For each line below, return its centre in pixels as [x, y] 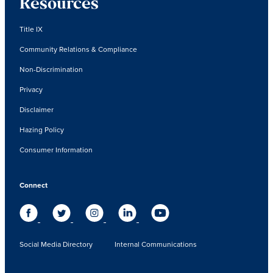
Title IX [31, 29]
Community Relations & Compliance [78, 49]
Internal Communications [156, 244]
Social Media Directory [56, 244]
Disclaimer [37, 109]
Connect [34, 185]
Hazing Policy [42, 129]
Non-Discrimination [51, 69]
